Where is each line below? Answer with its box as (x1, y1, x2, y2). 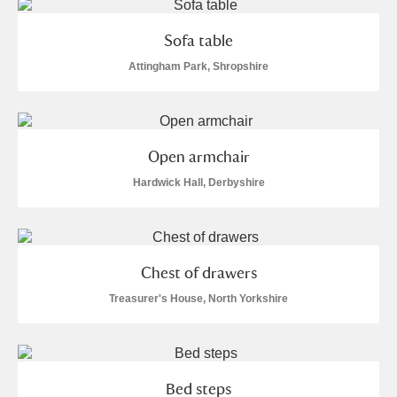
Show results (159, 16, 238, 34)
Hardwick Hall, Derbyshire (132, 176, 265, 189)
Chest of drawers (140, 263, 257, 282)
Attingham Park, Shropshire (128, 60, 269, 73)
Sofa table (164, 31, 233, 50)
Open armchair (147, 147, 250, 166)
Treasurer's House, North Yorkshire (109, 292, 288, 305)
